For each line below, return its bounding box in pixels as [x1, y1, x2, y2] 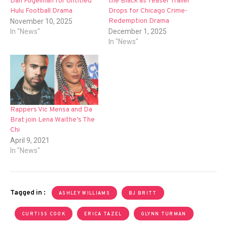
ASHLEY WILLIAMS [58, 191, 110, 197]
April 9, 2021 [10, 136, 50, 145]
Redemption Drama [108, 17, 169, 26]
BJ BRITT [129, 191, 157, 197]
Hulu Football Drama [10, 7, 72, 16]
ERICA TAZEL [84, 211, 122, 217]
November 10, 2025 [10, 17, 72, 26]
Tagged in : [10, 188, 47, 198]
